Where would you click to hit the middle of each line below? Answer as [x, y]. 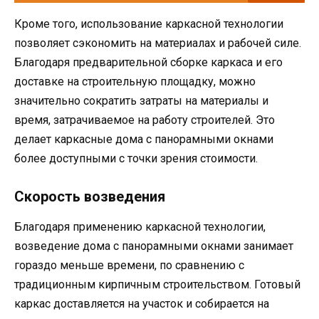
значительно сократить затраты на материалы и [141, 100]
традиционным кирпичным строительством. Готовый [157, 285]
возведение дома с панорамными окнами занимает [154, 246]
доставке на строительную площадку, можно [135, 81]
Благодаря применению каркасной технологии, [140, 227]
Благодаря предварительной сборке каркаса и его [148, 62]
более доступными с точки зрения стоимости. [136, 158]
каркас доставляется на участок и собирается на [142, 304]
